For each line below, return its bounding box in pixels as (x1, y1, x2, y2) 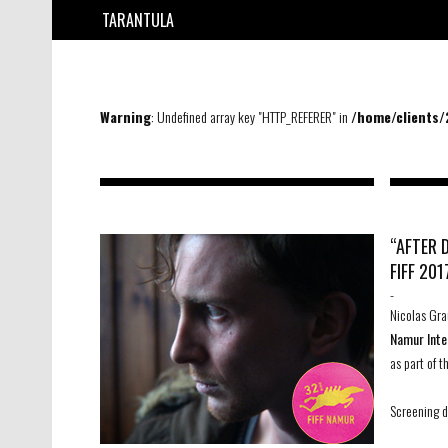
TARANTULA (102, 8, 174, 32)
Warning (100, 106, 151, 127)
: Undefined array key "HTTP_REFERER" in (151, 106, 351, 127)
